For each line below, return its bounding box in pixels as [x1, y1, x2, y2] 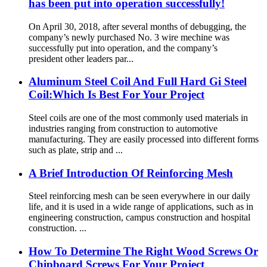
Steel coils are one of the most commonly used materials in [29, 112, 248, 123]
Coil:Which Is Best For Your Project [29, 88, 204, 101]
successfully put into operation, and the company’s [29, 42, 218, 53]
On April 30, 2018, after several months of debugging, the [29, 21, 246, 32]
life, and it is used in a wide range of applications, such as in [29, 201, 253, 212]
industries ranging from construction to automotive [29, 123, 218, 133]
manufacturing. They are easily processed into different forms [29, 133, 259, 144]
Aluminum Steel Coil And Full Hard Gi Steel [29, 75, 247, 88]
